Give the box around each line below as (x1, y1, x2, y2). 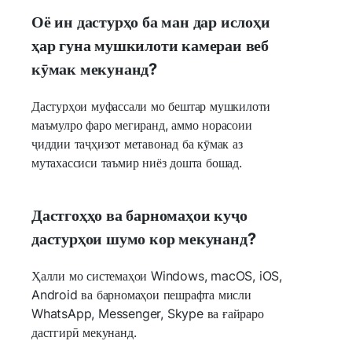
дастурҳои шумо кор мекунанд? (31, 229, 256, 248)
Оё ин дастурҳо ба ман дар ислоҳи (31, 12, 270, 31)
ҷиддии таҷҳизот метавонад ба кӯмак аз (31, 135, 243, 152)
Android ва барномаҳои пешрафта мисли (31, 286, 251, 302)
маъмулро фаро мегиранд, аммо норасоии (31, 116, 252, 133)
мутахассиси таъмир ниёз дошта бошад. (31, 154, 242, 170)
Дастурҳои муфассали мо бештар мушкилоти (31, 97, 271, 114)
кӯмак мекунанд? (31, 59, 157, 79)
